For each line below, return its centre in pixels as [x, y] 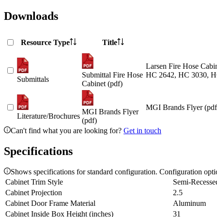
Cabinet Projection [34, 193]
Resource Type [45, 43]
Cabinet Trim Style [34, 182]
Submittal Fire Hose [112, 75]
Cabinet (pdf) [102, 84]
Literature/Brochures [48, 116]
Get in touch [142, 131]
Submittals [33, 79]
